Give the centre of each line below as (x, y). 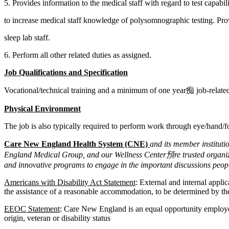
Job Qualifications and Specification (66, 73)
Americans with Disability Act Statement (70, 182)
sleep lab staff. (27, 38)
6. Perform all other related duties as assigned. (78, 55)
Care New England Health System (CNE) (77, 144)
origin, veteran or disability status (57, 218)
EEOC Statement (32, 209)
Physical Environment (42, 109)
